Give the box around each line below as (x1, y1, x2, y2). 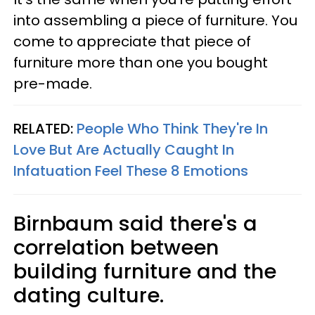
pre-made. (13, 74, 92, 94)
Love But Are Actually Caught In (13, 140, 234, 160)
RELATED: (13, 119, 77, 139)
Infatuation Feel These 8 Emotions (13, 161, 248, 181)
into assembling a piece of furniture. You (13, 11, 297, 31)
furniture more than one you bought (13, 53, 268, 73)
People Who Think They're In (77, 119, 268, 139)
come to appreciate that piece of (13, 32, 251, 52)
